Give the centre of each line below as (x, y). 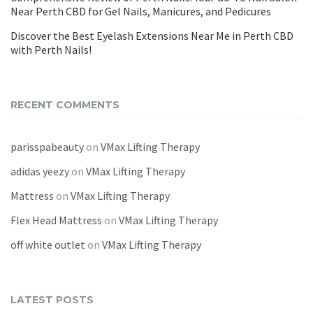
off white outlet (48, 245)
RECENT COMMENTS (65, 105)
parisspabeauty (47, 147)
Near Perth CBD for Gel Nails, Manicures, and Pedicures (141, 11)
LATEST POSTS (52, 300)
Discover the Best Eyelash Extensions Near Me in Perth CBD (152, 36)
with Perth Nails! (51, 50)
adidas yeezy (40, 171)
